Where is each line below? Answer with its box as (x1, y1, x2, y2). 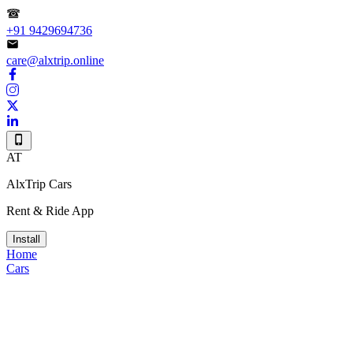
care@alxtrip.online (6, 54, 104, 67)
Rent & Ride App (6, 204, 94, 217)
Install (13, 233, 40, 245)
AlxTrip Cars (6, 177, 72, 191)
